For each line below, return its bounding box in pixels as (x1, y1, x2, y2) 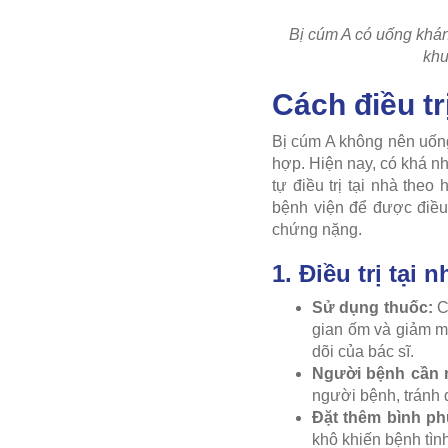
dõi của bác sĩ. (312, 342, 414, 360)
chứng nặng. (272, 220, 362, 238)
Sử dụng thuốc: (312, 298, 433, 316)
